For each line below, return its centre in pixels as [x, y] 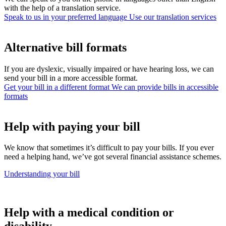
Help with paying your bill [72, 126]
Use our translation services [173, 17]
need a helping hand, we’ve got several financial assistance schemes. [113, 157]
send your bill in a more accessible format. [71, 78]
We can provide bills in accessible [165, 87]
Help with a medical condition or [89, 213]
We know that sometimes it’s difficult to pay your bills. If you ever [109, 148]
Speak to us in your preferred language [66, 17]
